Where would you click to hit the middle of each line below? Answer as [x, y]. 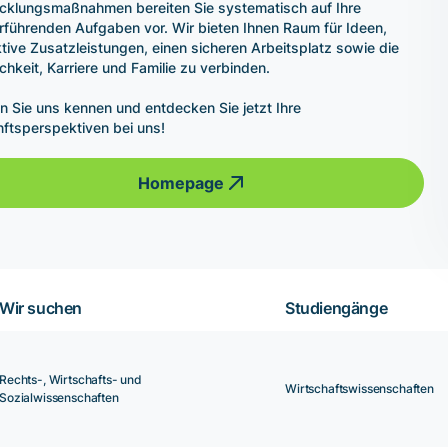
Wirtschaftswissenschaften [359, 389]
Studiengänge [336, 308]
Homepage [181, 183]
